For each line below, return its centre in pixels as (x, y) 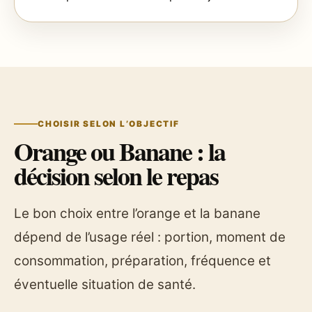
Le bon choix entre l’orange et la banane (137, 214)
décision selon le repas (116, 176)
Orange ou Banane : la (120, 151)
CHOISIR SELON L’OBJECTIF (109, 124)
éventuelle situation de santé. (105, 285)
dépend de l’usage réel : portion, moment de (150, 237)
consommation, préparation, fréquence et (142, 261)
